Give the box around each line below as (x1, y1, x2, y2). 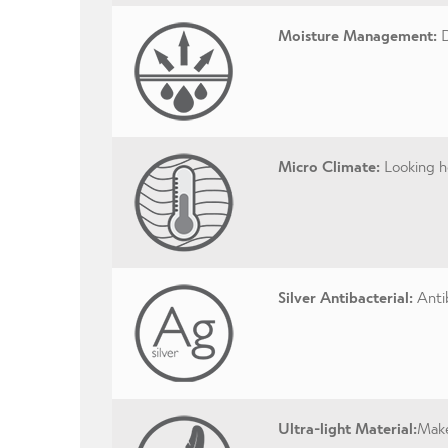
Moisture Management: (277, 24, 437, 44)
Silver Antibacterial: (277, 286, 413, 306)
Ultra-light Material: (277, 417, 417, 437)
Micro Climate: (277, 155, 380, 175)
